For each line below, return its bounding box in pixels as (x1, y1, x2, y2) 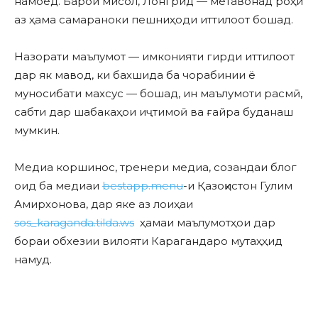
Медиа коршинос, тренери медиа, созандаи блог (14, 160, 297, 175)
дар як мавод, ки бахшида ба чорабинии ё (14, 68, 256, 82)
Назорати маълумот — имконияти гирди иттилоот (14, 50, 295, 64)
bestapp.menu (102, 179, 183, 193)
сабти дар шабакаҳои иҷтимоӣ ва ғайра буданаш (14, 105, 293, 119)
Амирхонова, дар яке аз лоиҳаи (14, 197, 193, 212)
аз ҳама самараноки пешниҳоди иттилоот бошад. (14, 13, 293, 27)
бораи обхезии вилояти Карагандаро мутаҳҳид (14, 234, 283, 248)
